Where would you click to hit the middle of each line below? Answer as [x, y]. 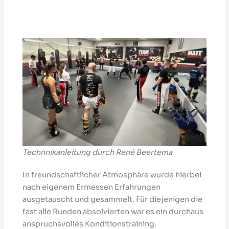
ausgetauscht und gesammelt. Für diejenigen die [113, 200]
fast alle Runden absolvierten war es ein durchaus [113, 212]
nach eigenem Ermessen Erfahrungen [92, 187]
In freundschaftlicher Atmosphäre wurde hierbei [112, 175]
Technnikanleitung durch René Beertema [98, 153]
